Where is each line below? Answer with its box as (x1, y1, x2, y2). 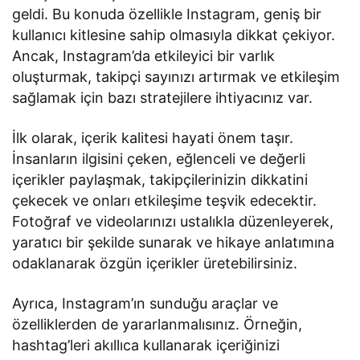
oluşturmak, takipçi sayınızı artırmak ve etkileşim (12, 67, 341, 85)
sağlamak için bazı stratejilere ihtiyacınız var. (12, 88, 313, 106)
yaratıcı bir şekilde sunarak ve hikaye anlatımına (12, 233, 335, 251)
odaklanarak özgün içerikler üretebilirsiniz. (12, 254, 298, 272)
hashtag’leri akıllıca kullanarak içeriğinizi (12, 336, 280, 354)
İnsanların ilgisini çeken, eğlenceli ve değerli (12, 149, 306, 167)
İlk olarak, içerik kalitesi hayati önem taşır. (12, 129, 294, 146)
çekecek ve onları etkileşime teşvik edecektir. (12, 191, 317, 209)
